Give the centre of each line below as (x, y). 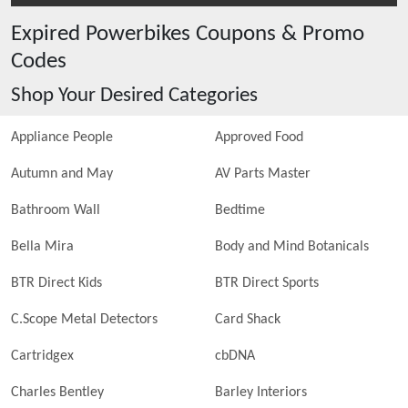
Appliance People (62, 138)
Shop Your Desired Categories (134, 96)
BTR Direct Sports (267, 283)
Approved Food (259, 138)
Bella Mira (42, 247)
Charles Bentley (57, 393)
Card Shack (248, 320)
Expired (48, 34)
